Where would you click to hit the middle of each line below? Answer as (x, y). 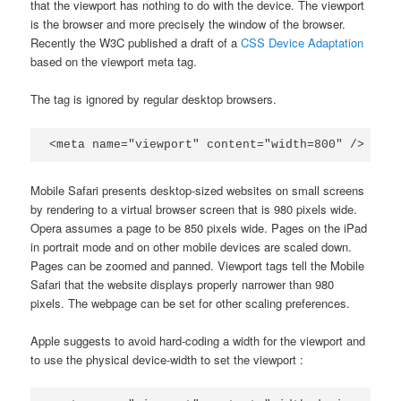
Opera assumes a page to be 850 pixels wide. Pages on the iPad (199, 228)
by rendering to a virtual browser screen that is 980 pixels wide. (194, 209)
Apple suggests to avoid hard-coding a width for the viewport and (198, 341)
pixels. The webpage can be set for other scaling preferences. (191, 303)
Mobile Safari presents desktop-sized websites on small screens (198, 191)
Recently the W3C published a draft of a (136, 43)
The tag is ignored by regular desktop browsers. (154, 99)
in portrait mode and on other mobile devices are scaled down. (193, 247)
